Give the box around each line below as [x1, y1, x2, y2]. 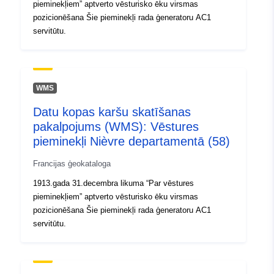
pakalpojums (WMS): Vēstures [33, 120, 199, 134]
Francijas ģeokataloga [33, 159, 111, 169]
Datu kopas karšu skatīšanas [33, 105, 191, 119]
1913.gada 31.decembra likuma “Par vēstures [33, 179, 194, 188]
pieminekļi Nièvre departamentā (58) [33, 135, 230, 149]
